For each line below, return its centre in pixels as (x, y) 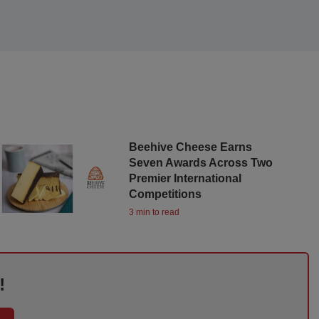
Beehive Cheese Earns (190, 147)
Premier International (185, 178)
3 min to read (154, 212)
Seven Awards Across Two (200, 162)
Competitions (165, 194)
